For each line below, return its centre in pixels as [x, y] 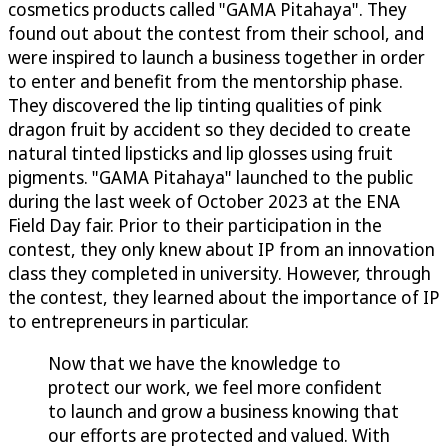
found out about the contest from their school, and [216, 33]
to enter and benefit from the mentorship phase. [205, 81]
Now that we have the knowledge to [194, 363]
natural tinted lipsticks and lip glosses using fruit [200, 153]
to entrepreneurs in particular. [128, 321]
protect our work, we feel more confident [215, 387]
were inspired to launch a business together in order [216, 57]
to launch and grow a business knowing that [223, 411]
